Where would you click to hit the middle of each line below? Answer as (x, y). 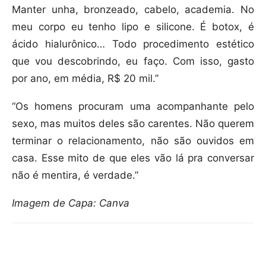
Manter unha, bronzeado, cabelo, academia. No (133, 10)
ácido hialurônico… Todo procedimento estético (133, 44)
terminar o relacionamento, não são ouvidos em (133, 141)
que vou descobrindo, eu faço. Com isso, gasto (133, 61)
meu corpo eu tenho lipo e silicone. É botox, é (133, 27)
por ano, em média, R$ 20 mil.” (85, 79)
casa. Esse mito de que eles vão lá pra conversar (133, 158)
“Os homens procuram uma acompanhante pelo (133, 107)
